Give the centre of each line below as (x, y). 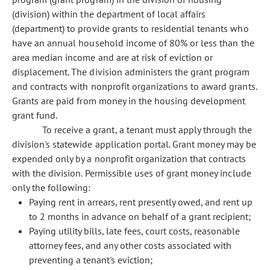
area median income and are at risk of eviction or (113, 57)
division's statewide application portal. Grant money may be (134, 144)
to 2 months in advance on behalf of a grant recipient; (140, 216)
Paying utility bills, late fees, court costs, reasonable (134, 231)
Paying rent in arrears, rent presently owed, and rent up (141, 202)
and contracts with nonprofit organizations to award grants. (134, 86)
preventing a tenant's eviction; (91, 260)
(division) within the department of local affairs (109, 14)
